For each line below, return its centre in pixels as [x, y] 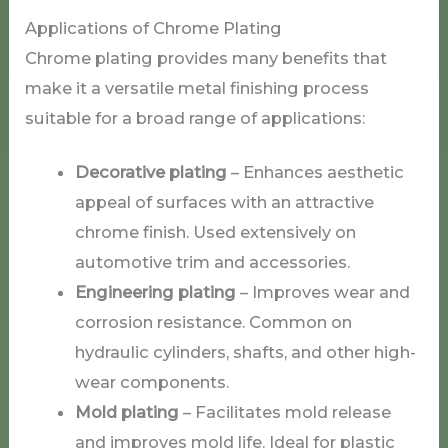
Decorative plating [150, 172]
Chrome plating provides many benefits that [206, 57]
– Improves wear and [322, 292]
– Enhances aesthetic [315, 172]
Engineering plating [155, 292]
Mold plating [126, 412]
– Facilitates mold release [284, 412]
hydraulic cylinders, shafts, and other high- [245, 352]
